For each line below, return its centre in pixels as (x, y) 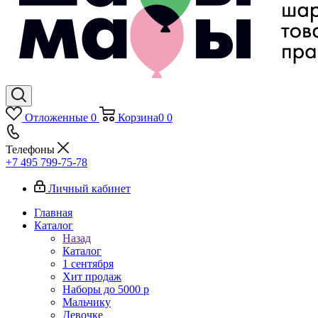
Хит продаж (92, 276)
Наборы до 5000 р (106, 289)
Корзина (138, 117)
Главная (53, 213)
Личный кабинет (89, 188)
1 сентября (88, 264)
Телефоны (32, 149)
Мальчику (87, 302)
